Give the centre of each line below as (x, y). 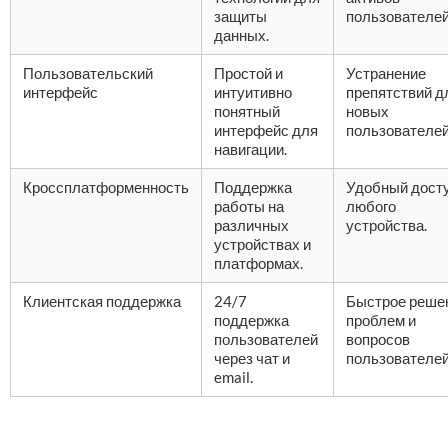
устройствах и (262, 244)
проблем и (381, 320)
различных (251, 225)
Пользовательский (88, 73)
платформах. (258, 263)
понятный (247, 111)
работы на (249, 206)
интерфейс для (266, 130)
